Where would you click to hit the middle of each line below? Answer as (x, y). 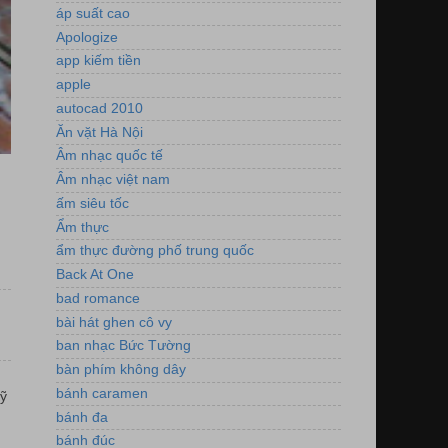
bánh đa (82, 417)
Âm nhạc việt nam (113, 180)
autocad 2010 (99, 108)
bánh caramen (102, 393)
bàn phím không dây (121, 370)
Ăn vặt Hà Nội (99, 132)
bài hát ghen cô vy (114, 322)
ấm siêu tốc (92, 203)
